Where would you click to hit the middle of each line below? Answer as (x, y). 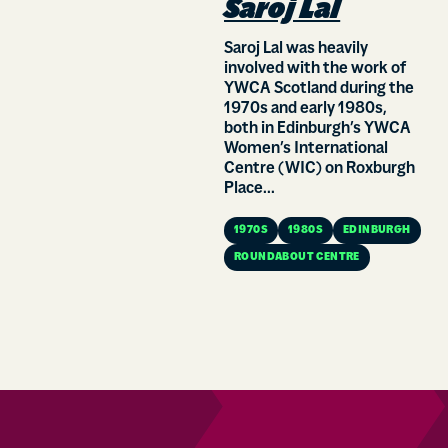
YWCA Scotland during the (319, 89)
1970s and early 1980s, (305, 109)
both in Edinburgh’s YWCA (317, 129)
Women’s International (306, 149)
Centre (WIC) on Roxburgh (319, 169)
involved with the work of (315, 69)
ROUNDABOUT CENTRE (297, 257)
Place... (249, 189)
